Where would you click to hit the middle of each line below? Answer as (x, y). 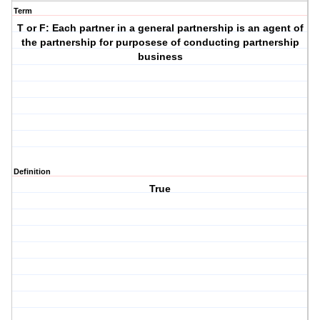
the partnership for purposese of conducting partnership (160, 42)
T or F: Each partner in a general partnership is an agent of (160, 28)
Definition (32, 172)
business (160, 57)
